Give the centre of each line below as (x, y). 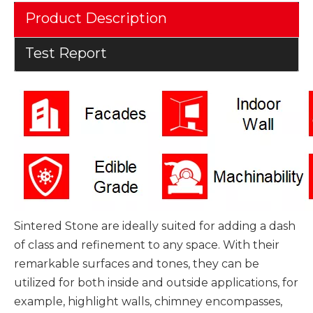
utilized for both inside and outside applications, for (156, 283)
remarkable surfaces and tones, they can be (137, 264)
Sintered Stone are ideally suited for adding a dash (155, 226)
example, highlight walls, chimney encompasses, (148, 301)
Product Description (96, 18)
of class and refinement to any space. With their (147, 245)
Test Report (66, 53)
